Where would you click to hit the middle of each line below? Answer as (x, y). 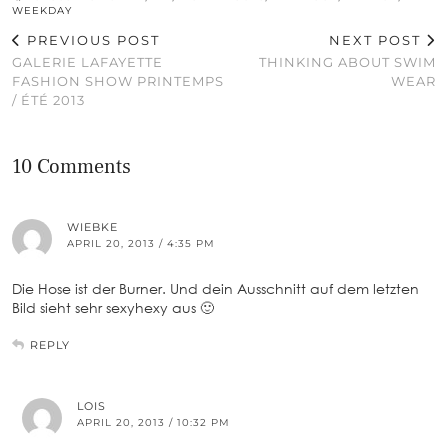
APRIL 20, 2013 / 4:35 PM (141, 244)
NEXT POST (377, 40)
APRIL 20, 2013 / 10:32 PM (153, 423)
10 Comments (71, 167)
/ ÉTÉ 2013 (48, 100)
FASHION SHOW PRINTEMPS (118, 81)
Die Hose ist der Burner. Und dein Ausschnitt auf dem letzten (215, 289)
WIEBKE (92, 227)
